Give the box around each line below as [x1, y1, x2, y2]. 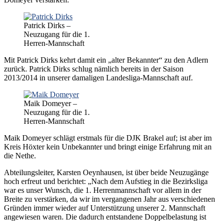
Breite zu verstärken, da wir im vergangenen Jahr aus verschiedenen [4, 194, 215, 203]
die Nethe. [4, 151, 36, 160]
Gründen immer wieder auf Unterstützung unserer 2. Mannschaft [4, 203, 205, 212]
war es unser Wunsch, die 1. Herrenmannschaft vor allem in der [4, 185, 201, 194]
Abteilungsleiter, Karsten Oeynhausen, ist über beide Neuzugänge [4, 168, 209, 177]
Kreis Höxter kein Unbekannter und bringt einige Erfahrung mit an [4, 142, 212, 151]
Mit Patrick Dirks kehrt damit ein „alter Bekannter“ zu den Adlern [4, 55, 208, 64]
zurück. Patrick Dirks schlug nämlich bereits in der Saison [4, 64, 184, 73]
